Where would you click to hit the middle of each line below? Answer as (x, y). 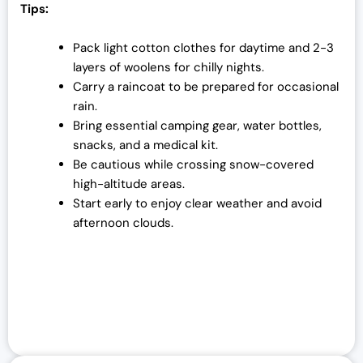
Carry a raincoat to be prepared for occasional (206, 86)
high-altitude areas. (129, 184)
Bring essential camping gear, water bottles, (197, 125)
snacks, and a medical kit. (145, 145)
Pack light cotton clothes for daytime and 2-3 (203, 47)
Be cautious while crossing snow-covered (193, 164)
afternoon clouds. (123, 222)
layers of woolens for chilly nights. (169, 67)
